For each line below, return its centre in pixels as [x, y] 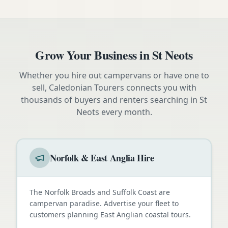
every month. [125, 112]
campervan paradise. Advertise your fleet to [104, 203]
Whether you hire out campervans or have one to [114, 75]
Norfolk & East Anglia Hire [102, 158]
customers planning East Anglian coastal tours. [110, 214]
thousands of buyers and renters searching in [110, 99]
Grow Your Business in [94, 54]
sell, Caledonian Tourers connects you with [114, 87]
